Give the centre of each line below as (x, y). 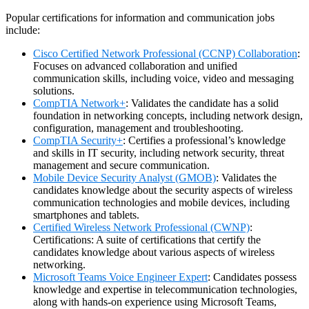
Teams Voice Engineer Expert (143, 277)
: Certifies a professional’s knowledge (204, 141)
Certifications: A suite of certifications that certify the (147, 240)
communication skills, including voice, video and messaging (163, 79)
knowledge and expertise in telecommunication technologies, (165, 290)
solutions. (54, 91)
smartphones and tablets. (86, 215)
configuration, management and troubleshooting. (138, 128)
